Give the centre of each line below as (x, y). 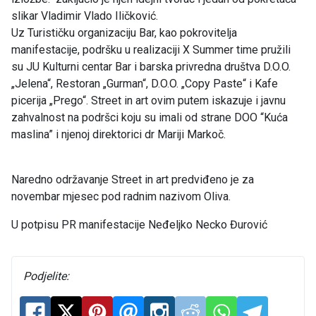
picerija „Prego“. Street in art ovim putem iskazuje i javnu (148, 101)
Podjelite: (46, 276)
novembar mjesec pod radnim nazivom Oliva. (121, 197)
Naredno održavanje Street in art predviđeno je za (133, 180)
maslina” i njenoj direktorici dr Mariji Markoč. (119, 135)
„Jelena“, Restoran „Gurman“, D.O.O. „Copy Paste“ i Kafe (145, 84)
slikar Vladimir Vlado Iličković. (85, 16)
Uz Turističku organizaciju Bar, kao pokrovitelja (124, 33)
